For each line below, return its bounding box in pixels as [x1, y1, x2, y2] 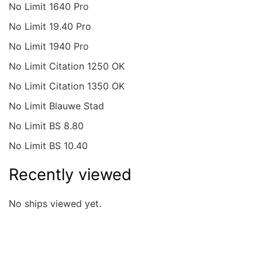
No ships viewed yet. [9, 198, 101, 209]
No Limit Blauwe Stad [9, 100, 104, 112]
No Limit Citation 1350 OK [9, 80, 125, 92]
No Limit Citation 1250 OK [9, 60, 125, 72]
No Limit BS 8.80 [9, 120, 84, 132]
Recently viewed [9, 165, 132, 184]
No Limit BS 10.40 [9, 140, 88, 151]
